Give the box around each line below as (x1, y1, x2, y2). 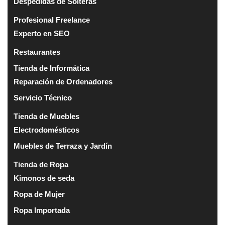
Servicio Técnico (14, 93, 72, 102)
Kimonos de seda (14, 173, 74, 182)
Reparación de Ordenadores (14, 77, 113, 86)
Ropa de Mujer (14, 189, 65, 198)
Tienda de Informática (14, 63, 89, 72)
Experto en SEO (14, 29, 70, 38)
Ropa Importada (14, 205, 70, 214)
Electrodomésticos (14, 125, 79, 134)
